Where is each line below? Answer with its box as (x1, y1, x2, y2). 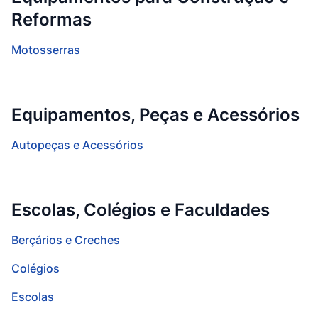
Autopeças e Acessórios (11, 138, 143, 152)
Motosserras (11, 43, 80, 57)
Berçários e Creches (11, 233, 120, 247)
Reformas (11, 9, 92, 30)
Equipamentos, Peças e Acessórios (11, 104, 300, 125)
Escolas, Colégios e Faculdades (11, 199, 270, 220)
